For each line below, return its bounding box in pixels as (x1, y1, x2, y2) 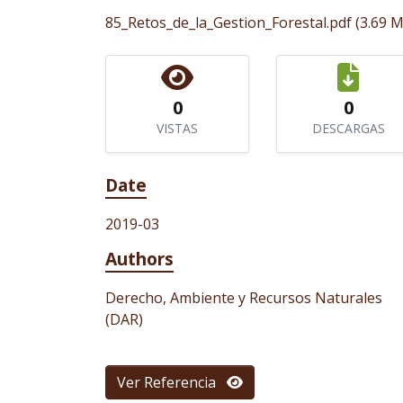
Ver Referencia (117, 372, 227, 392)
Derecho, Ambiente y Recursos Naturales (105, 288, 382, 308)
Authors (105, 246, 174, 271)
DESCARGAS (311, 120, 385, 137)
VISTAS (157, 120, 198, 137)
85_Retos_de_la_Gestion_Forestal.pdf (105, 13, 352, 32)
